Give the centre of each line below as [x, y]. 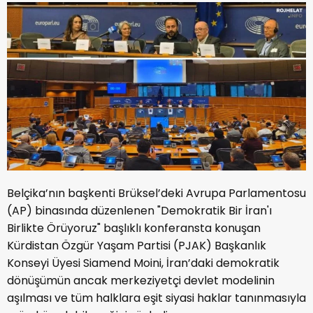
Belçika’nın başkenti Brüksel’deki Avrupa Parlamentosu [156, 193]
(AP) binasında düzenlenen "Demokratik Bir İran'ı [139, 210]
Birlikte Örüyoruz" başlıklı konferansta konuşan [134, 228]
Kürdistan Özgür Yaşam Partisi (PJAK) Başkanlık [137, 245]
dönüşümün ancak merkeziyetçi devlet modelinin [141, 280]
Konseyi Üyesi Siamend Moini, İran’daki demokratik [143, 263]
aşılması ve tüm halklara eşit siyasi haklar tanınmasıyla [156, 298]
